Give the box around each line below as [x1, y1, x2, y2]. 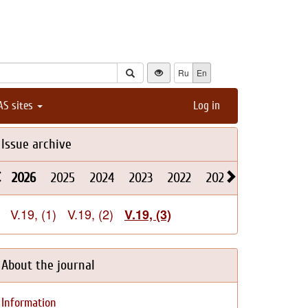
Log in [193, 99, 220, 112]
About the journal [1, 257, 95, 273]
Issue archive [1, 136, 71, 152]
